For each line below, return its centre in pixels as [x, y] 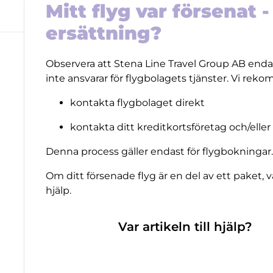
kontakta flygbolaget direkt [137, 103]
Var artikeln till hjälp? [185, 227]
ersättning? [103, 33]
